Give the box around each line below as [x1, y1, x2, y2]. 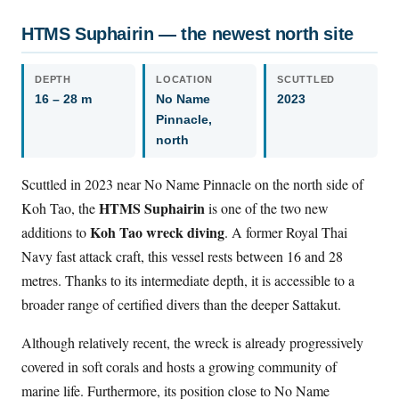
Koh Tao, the [21, 198, 99, 217]
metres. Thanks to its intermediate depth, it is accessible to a [21, 270, 354, 289]
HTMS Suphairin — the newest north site [21, 23, 354, 44]
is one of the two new [205, 198, 329, 217]
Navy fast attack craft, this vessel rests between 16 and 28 [21, 246, 343, 265]
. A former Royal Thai [224, 222, 347, 241]
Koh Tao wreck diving [90, 221, 224, 242]
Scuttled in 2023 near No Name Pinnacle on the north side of [21, 174, 363, 193]
